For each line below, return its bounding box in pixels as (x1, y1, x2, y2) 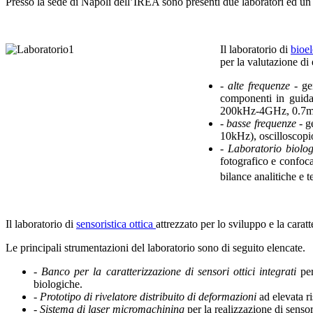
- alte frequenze (220, 79, 291, 92)
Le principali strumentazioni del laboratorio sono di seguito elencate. (6, 242, 305, 254)
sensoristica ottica (76, 218, 156, 231)
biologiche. (34, 278, 85, 291)
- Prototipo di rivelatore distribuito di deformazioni (34, 291, 256, 303)
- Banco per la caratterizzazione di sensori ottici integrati (34, 265, 297, 278)
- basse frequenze (220, 117, 296, 129)
